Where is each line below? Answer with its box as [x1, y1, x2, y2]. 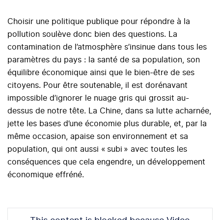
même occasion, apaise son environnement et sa [7, 133, 188, 141]
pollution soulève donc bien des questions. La [7, 30, 177, 39]
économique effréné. [7, 171, 86, 179]
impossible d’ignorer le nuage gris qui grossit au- [7, 94, 189, 103]
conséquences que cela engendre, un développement [7, 158, 205, 166]
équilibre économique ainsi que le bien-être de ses [7, 69, 194, 77]
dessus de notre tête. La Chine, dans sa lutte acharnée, [7, 107, 211, 115]
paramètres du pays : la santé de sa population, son [7, 56, 200, 64]
